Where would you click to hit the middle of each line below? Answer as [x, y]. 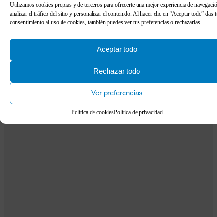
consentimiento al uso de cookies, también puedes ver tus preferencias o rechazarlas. [106, 22]
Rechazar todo [117, 71]
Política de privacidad [138, 112]
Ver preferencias [117, 93]
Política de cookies [92, 112]
